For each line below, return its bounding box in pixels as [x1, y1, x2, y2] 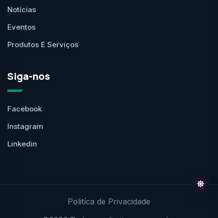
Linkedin [7, 139, 37, 148]
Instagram [7, 121, 43, 131]
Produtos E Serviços [7, 39, 78, 49]
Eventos [7, 22, 36, 32]
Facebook [7, 104, 42, 113]
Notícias [7, 4, 36, 14]
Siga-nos [7, 69, 50, 83]
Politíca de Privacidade [68, 196, 150, 206]
